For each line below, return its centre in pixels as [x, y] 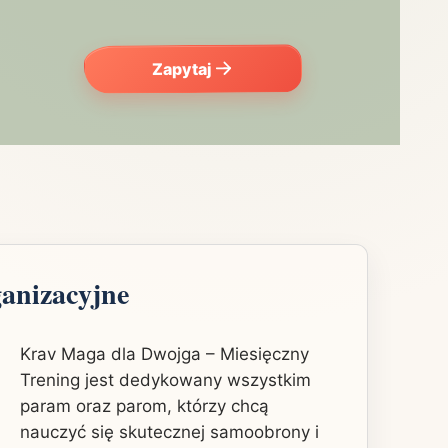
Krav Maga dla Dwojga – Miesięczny [164, 353]
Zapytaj [181, 69]
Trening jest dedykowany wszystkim [165, 379]
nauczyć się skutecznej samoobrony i [169, 431]
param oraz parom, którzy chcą [144, 405]
